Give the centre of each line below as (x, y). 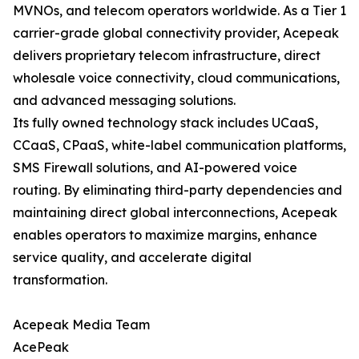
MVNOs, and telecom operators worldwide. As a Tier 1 (179, 11)
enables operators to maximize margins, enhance (165, 235)
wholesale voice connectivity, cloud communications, (176, 78)
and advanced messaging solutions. (124, 101)
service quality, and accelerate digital (132, 258)
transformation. (60, 280)
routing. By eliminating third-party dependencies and (177, 190)
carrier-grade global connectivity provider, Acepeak (176, 33)
